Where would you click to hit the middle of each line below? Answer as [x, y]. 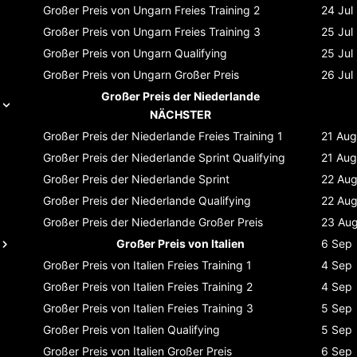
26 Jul [337, 74]
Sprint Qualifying [242, 157]
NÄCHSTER [180, 114]
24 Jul [337, 10]
